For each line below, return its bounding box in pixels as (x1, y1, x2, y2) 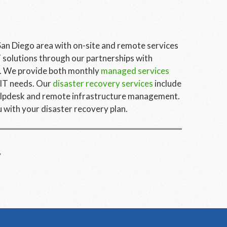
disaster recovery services (53, 78, 153, 89)
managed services (101, 65, 169, 76)
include (153, 78, 181, 89)
